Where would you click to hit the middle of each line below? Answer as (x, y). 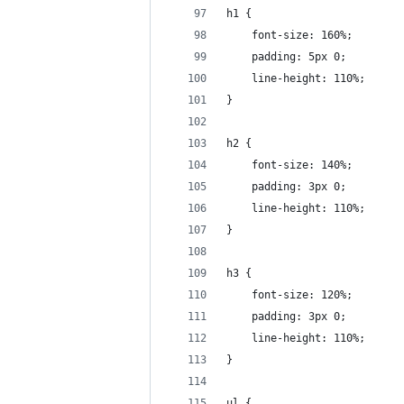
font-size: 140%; (289, 165)
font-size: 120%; (289, 295)
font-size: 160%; (289, 35)
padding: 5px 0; (286, 57)
